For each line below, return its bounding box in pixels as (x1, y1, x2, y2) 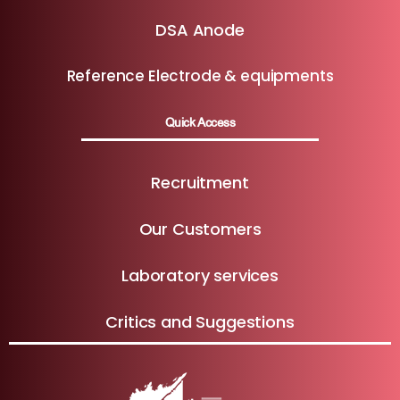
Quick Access (164, 106, 236, 137)
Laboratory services (121, 264, 279, 287)
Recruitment (151, 171, 249, 195)
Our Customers (138, 218, 262, 241)
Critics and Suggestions (105, 311, 295, 334)
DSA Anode (155, 18, 245, 41)
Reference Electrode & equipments (66, 65, 334, 87)
